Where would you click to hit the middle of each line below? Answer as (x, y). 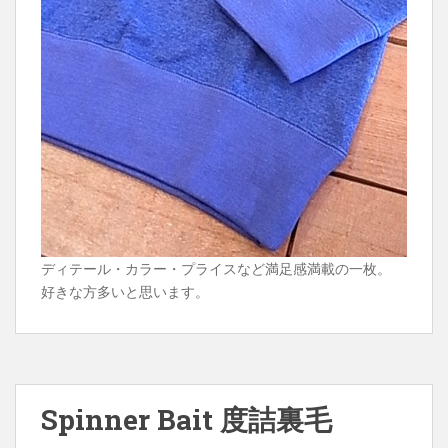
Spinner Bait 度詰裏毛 (186, 419)
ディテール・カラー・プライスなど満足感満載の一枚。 (216, 268)
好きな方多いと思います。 (125, 291)
